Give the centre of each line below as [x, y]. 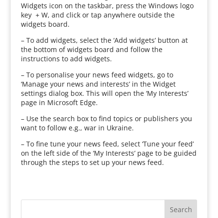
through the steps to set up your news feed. [92, 162]
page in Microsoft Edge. [59, 102]
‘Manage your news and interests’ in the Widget [98, 84]
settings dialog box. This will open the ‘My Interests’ [104, 93]
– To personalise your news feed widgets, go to [97, 75]
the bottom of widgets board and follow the [91, 49]
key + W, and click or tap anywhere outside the [98, 15]
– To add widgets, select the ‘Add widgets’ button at [104, 40]
